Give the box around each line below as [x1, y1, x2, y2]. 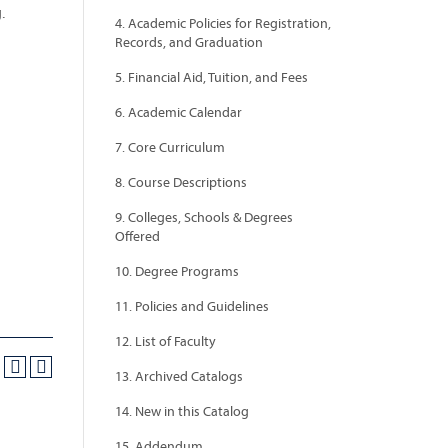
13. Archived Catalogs [115, 367, 243, 385]
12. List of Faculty [115, 332, 216, 350]
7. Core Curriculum [115, 138, 225, 156]
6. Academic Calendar [115, 103, 242, 121]
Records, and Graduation [115, 33, 263, 51]
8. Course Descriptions [115, 173, 247, 191]
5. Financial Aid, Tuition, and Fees [115, 68, 308, 86]
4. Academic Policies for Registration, [115, 14, 331, 32]
